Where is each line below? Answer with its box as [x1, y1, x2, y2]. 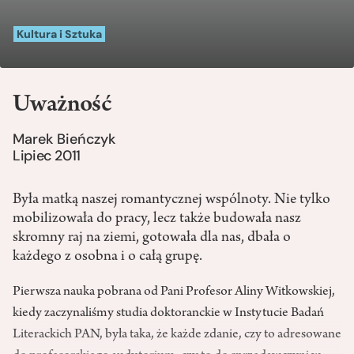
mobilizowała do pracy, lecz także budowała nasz [13, 211, 301, 228]
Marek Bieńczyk [13, 130, 115, 149]
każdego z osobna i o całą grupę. [13, 249, 202, 265]
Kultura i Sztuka [17, 27, 102, 42]
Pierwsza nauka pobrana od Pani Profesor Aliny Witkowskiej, [13, 285, 335, 300]
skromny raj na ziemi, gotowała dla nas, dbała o [13, 230, 291, 247]
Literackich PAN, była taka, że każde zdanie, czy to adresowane [13, 328, 341, 343]
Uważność [13, 93, 111, 119]
